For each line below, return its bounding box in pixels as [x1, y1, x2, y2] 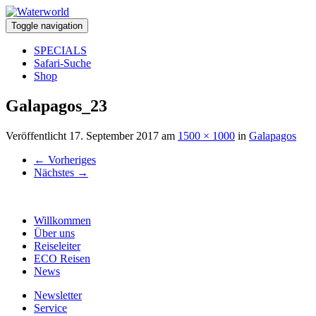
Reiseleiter [34, 239, 80, 252]
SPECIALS [34, 44, 87, 56]
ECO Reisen [34, 252, 90, 265]
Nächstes [34, 166, 77, 178]
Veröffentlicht [6, 129, 69, 142]
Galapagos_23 [6, 96, 107, 115]
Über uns [34, 226, 75, 239]
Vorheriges [45, 153, 96, 166]
